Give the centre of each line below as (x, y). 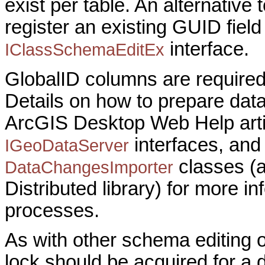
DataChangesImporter (89, 167)
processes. (52, 210)
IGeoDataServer (67, 145)
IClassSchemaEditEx (85, 50)
